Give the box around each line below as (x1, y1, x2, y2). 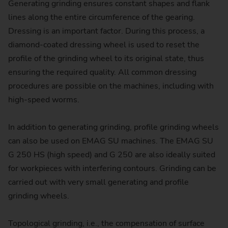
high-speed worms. (8, 94, 79, 105)
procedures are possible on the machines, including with (8, 80, 214, 92)
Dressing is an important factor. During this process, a (8, 25, 205, 37)
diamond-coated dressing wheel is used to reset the (8, 39, 199, 50)
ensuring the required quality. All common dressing (8, 66, 196, 78)
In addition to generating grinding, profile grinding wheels (8, 121, 219, 133)
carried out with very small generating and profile (8, 176, 189, 188)
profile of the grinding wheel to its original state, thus (8, 52, 204, 64)
